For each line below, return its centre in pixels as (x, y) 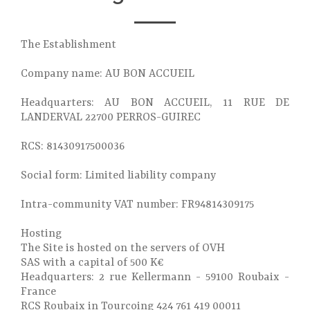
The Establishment (69, 45)
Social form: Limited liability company (118, 176)
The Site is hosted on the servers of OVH (123, 248)
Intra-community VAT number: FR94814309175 (137, 205)
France (38, 292)
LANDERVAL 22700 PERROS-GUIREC (111, 118)
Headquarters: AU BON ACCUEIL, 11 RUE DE (155, 103)
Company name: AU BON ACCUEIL (108, 74)
